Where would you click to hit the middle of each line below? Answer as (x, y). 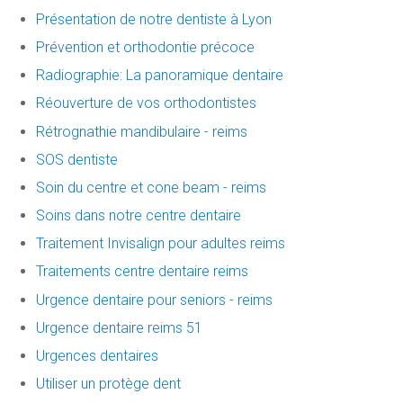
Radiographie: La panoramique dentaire (160, 76)
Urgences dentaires (97, 356)
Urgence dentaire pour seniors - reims (154, 300)
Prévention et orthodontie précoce (145, 47)
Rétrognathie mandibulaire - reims (142, 131)
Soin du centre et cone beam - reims (151, 187)
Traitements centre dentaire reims (142, 272)
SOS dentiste (77, 159)
